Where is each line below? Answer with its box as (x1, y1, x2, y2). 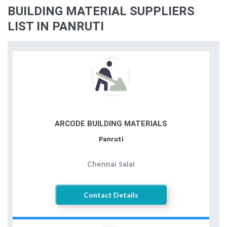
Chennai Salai (87, 159, 135, 171)
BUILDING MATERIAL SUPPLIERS (8, 4, 195, 18)
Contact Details (84, 190, 138, 199)
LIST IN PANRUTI (8, 19, 104, 33)
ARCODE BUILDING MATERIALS (55, 119, 167, 128)
